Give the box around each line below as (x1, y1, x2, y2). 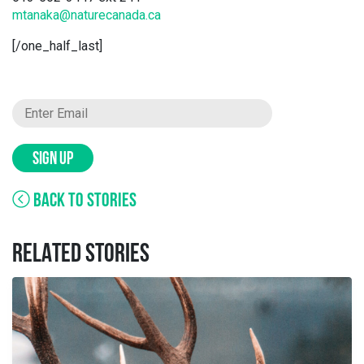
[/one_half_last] (12, 38, 102, 54)
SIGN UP (32, 150, 73, 169)
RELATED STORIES (12, 242, 149, 268)
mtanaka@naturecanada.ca (12, 7, 161, 23)
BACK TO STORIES (30, 192, 136, 211)
